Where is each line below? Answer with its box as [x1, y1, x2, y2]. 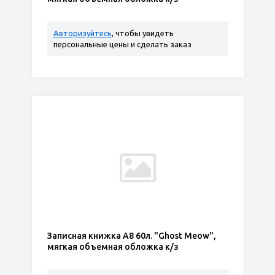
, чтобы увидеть [111, 29, 174, 37]
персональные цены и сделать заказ [53, 40, 192, 48]
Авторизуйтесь [53, 29, 112, 37]
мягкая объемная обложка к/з [47, 242, 179, 252]
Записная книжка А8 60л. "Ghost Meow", [47, 231, 216, 241]
